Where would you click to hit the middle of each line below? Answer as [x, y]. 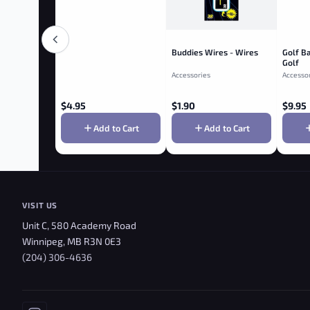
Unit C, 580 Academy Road [79, 225]
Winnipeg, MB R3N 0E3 [72, 241]
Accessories [191, 75]
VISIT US [40, 204]
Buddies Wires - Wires [215, 52]
